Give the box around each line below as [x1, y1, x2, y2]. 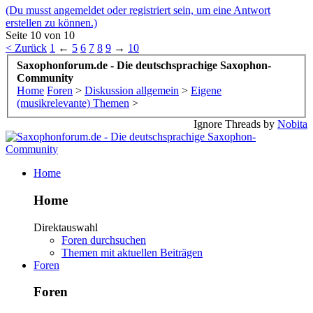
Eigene [191, 85, 221, 97]
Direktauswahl [34, 221, 98, 233]
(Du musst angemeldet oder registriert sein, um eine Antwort [6, 3, 270, 16]
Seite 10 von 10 [6, 29, 75, 41]
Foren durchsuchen [61, 233, 146, 246]
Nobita [277, 118, 307, 131]
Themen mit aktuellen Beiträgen [61, 246, 203, 259]
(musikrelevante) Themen [17, 97, 129, 110]
